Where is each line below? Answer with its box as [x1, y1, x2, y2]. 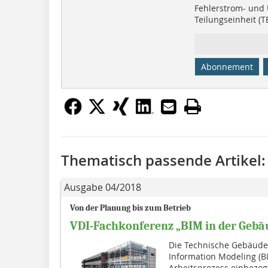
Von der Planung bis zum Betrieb [70, 203, 191, 214]
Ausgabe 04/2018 [64, 181, 141, 194]
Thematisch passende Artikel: [61, 151, 266, 170]
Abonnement [200, 61, 253, 73]
